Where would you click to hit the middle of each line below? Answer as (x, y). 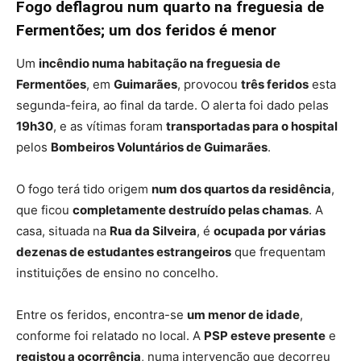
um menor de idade (243, 315)
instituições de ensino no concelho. (117, 273)
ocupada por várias (270, 231)
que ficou (44, 210)
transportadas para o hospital (252, 127)
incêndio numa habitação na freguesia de (160, 64)
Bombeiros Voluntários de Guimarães (159, 147)
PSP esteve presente (265, 336)
